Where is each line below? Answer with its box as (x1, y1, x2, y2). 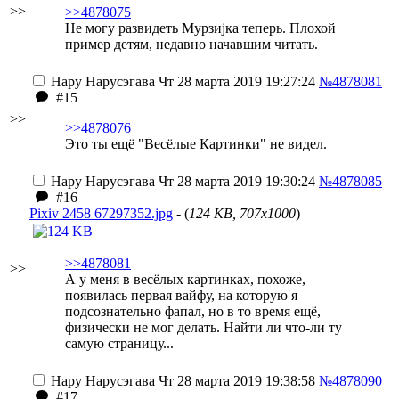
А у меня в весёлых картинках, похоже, (65, 272, 305, 287)
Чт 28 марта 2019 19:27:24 (155, 74, 315, 89)
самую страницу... (65, 336, 174, 351)
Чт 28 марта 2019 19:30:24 (155, 174, 315, 189)
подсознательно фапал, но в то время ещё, (65, 304, 321, 319)
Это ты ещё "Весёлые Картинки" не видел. (65, 136, 327, 151)
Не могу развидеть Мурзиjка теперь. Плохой (65, 20, 336, 36)
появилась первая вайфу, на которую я (65, 288, 297, 303)
